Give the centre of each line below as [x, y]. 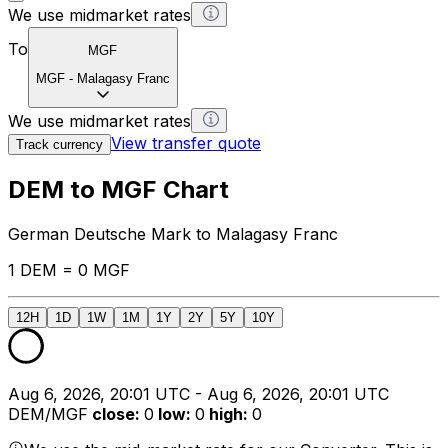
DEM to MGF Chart [118, 190]
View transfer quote [186, 143]
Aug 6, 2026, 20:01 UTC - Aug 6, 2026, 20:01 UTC [198, 394]
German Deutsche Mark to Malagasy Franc [173, 234]
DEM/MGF [48, 414]
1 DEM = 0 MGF [69, 270]
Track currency [59, 145]
